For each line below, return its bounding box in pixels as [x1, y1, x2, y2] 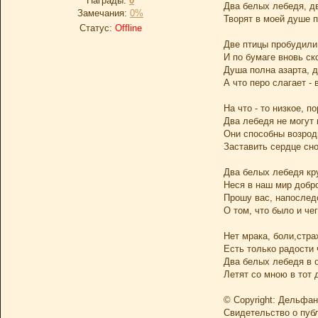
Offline [114, 23, 142, 33]
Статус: [79, 23, 115, 33]
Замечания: [77, 8, 130, 18]
